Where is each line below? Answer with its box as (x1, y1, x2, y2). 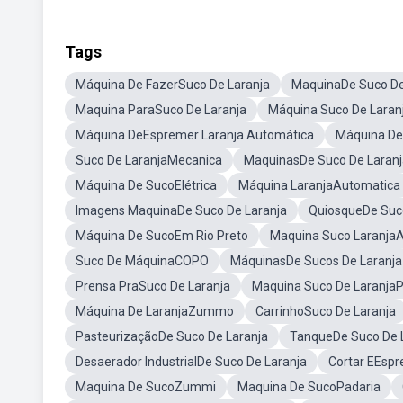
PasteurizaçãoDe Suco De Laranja (76, 329, 268, 344)
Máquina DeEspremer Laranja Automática (76, 128, 314, 142)
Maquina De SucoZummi (76, 380, 216, 394)
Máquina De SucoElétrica (76, 178, 217, 193)
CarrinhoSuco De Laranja (255, 304, 396, 318)
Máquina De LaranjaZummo (76, 304, 234, 318)
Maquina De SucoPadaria (237, 380, 381, 394)
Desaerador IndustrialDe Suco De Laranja (76, 354, 307, 369)
